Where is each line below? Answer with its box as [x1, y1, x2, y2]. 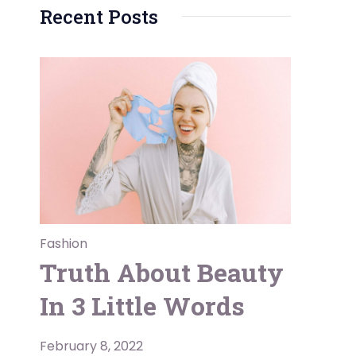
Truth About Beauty [40, 255, 284, 290]
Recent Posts [40, 3, 158, 29]
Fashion [40, 234, 87, 253]
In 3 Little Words [40, 288, 245, 323]
